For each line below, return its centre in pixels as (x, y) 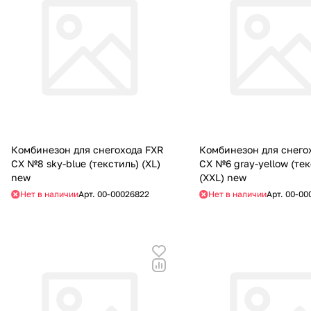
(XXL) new (223, 178)
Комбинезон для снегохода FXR (87, 150)
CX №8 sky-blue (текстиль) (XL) (86, 164)
